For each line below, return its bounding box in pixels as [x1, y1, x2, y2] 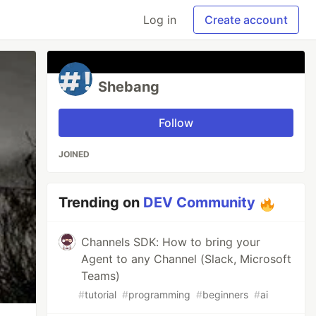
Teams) [81, 269, 121, 283]
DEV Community [143, 194, 256, 211]
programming [128, 288, 191, 300]
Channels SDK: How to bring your [81, 235, 261, 249]
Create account [205, 13, 288, 27]
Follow [159, 116, 194, 130]
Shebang [98, 78, 160, 95]
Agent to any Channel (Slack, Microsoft [81, 252, 292, 266]
